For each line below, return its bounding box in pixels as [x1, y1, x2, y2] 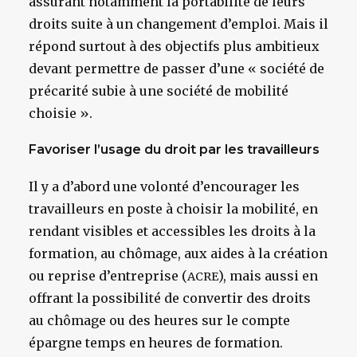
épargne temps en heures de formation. [29, 335, 283, 351]
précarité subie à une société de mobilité [29, 83, 288, 99]
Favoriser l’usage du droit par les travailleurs [29, 142, 320, 157]
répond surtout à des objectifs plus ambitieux [29, 38, 320, 54]
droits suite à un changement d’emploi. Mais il [29, 16, 328, 32]
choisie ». [29, 105, 92, 121]
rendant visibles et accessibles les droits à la [29, 223, 316, 239]
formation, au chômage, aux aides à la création [29, 245, 328, 261]
